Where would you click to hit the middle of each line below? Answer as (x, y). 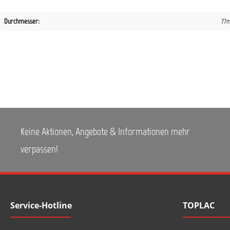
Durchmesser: (22, 21)
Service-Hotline (41, 205)
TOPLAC (199, 205)
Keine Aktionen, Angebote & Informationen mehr (105, 131)
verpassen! (39, 149)
